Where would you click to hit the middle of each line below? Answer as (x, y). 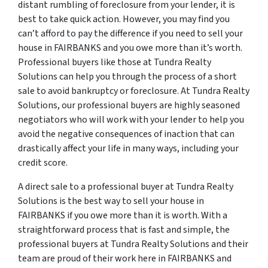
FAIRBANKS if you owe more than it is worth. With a (123, 215)
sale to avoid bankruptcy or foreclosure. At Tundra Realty (134, 91)
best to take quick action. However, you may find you (124, 19)
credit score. (43, 163)
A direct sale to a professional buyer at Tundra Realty (126, 187)
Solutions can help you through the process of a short (127, 77)
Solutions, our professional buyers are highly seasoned (129, 105)
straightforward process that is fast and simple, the (124, 230)
